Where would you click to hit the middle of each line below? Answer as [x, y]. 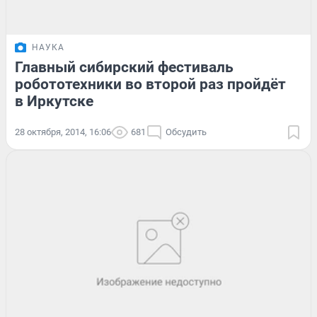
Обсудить [186, 132]
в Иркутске [54, 102]
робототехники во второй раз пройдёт [150, 85]
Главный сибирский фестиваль [124, 68]
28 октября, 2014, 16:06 [63, 132]
